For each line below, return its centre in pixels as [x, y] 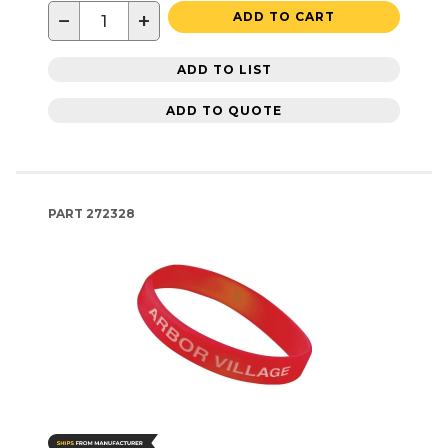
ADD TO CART [284, 17]
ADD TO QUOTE [224, 110]
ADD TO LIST [224, 69]
